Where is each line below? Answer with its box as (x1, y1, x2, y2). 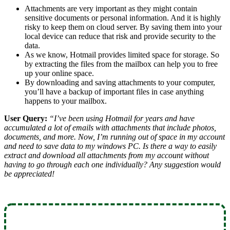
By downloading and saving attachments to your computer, (25, 78, 215, 87)
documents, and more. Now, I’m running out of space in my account (4, 132, 225, 141)
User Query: (4, 113, 49, 123)
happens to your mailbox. (25, 96, 107, 105)
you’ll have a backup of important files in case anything (25, 87, 204, 96)
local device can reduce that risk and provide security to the (25, 31, 216, 41)
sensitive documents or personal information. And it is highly (25, 13, 221, 22)
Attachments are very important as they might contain (25, 4, 197, 13)
